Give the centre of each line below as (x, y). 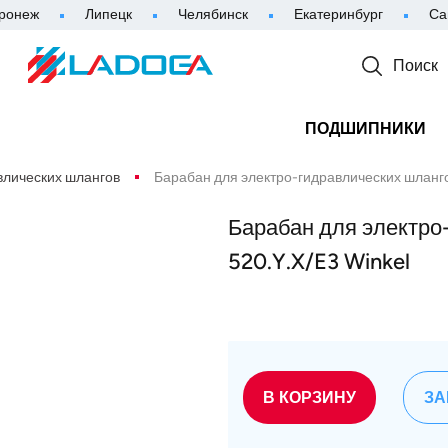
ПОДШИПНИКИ (365, 128)
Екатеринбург (338, 14)
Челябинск (213, 14)
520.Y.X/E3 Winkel (318, 261)
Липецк (108, 14)
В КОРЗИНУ (309, 398)
